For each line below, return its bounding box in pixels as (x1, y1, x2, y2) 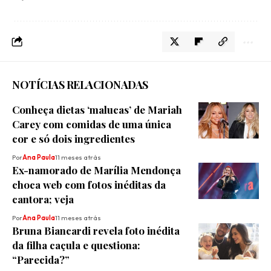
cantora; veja (12, 192, 74, 206)
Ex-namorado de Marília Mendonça (12, 163, 181, 177)
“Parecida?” (12, 253, 70, 267)
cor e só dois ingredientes (12, 132, 135, 146)
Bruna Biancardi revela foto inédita (12, 224, 180, 238)
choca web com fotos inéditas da (12, 178, 166, 192)
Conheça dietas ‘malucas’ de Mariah (12, 103, 182, 117)
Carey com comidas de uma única (12, 117, 171, 131)
